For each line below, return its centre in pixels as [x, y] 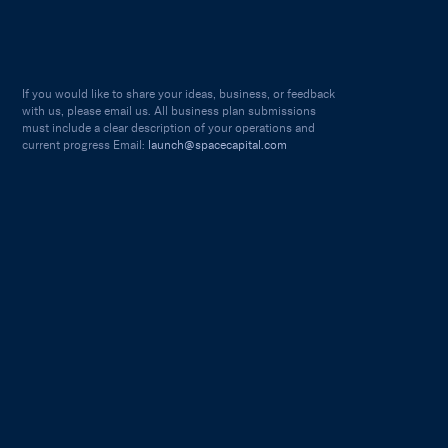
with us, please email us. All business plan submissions [169, 111]
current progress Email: [85, 145]
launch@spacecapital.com [218, 145]
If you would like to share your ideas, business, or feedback [179, 94]
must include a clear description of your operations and [169, 128]
